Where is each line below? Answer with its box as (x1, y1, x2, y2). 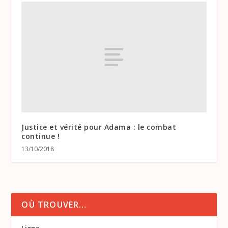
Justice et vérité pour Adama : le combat (21, 122, 177, 132)
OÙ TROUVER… (21, 198, 87, 210)
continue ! (21, 131, 60, 141)
